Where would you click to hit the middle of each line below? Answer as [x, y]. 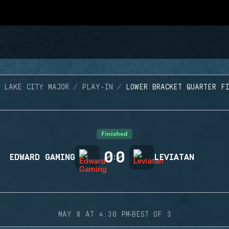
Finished [114, 134]
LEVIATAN [174, 157]
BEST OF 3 [151, 215]
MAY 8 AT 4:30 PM [94, 215]
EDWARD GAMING [42, 157]
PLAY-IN [97, 87]
